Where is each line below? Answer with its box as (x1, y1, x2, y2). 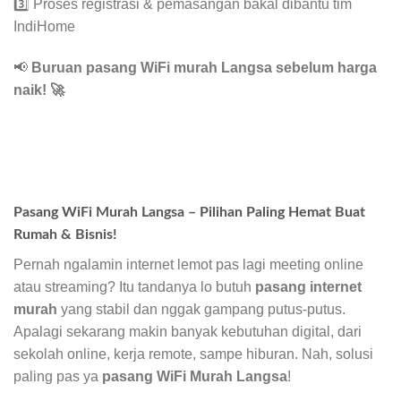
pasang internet (255, 279, 362, 295)
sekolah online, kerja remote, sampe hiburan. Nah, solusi (13, 346, 373, 363)
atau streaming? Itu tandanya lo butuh (13, 279, 255, 295)
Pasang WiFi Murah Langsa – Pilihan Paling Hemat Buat (13, 205, 365, 220)
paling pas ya (13, 369, 102, 385)
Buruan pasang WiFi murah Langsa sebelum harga (31, 60, 377, 76)
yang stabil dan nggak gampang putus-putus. (57, 302, 346, 318)
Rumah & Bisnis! (13, 227, 117, 243)
